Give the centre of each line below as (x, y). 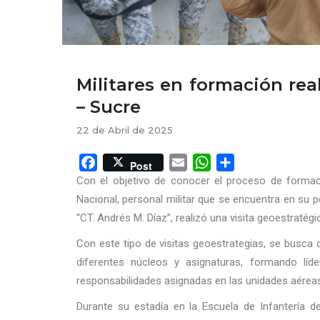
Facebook (122, 161)
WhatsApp (236, 161)
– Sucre (109, 107)
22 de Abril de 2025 (125, 130)
